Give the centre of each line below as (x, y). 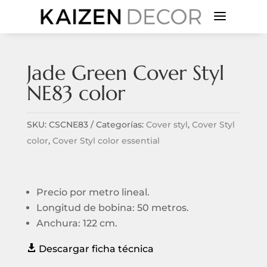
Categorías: (121, 124)
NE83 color (76, 93)
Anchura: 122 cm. (77, 223)
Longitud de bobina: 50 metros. (112, 207)
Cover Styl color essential (106, 140)
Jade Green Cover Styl (125, 73)
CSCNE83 (68, 124)
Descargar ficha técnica (95, 249)
